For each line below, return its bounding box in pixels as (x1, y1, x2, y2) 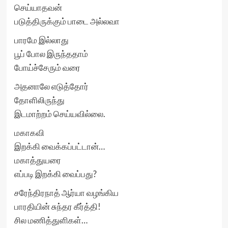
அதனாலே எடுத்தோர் (14, 81, 89, 92)
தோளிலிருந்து (14, 95, 65, 105)
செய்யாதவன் (14, 2, 62, 13)
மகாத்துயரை (14, 155, 61, 165)
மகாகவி (14, 127, 44, 138)
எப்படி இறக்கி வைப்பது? (14, 168, 97, 179)
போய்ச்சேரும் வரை (14, 62, 80, 73)
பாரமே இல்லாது (14, 35, 69, 45)
